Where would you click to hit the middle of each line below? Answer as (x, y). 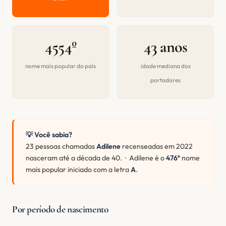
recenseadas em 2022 (157, 146)
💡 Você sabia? (49, 134)
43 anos (165, 46)
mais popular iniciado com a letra (78, 169)
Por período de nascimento (60, 210)
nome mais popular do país (61, 66)
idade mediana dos (165, 66)
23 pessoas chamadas (61, 146)
